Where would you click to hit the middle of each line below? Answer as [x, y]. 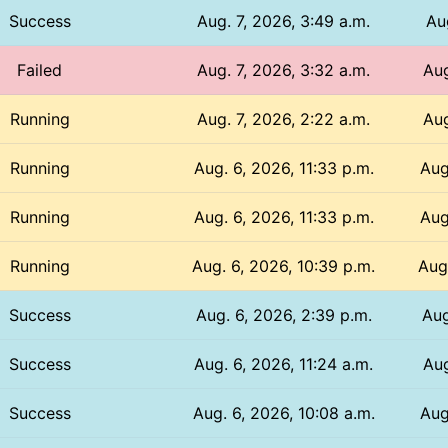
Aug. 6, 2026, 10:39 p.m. [284, 265]
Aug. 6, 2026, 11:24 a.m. [284, 363]
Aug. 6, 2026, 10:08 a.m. [283, 412]
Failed [40, 69]
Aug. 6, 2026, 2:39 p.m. [283, 314]
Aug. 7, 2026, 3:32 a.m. [284, 69]
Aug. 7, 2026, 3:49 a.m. [284, 20]
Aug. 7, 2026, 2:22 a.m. [284, 118]
